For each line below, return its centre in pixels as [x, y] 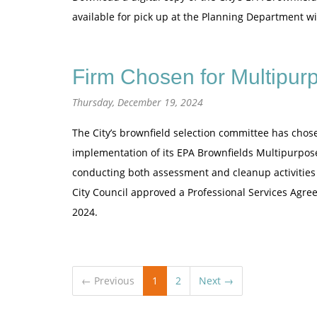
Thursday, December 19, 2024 [138, 102]
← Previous [108, 281]
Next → [216, 281]
